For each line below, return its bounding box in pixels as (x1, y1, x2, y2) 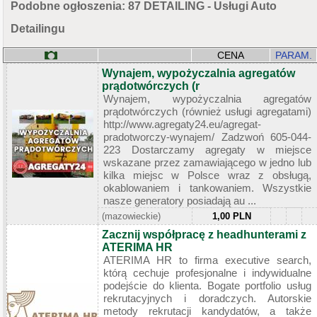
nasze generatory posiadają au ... (103, 194, 256, 207)
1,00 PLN (212, 210, 251, 221)
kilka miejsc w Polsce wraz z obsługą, (103, 168, 311, 181)
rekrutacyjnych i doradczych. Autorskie (103, 292, 311, 304)
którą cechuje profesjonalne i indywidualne (103, 266, 311, 279)
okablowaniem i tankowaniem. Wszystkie (103, 181, 311, 194)
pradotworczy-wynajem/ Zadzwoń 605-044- (103, 130, 311, 143)
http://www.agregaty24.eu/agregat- (103, 117, 261, 130)
